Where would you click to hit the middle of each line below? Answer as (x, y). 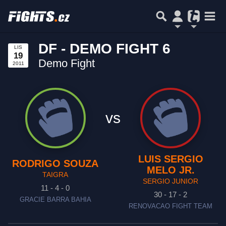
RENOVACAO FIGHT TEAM (171, 206)
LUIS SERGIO (171, 159)
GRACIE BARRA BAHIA (55, 200)
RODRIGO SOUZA (55, 163)
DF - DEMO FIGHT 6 (104, 49)
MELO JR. (171, 170)
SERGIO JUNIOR (171, 181)
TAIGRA (55, 175)
